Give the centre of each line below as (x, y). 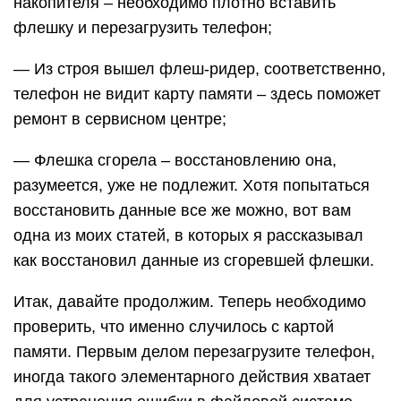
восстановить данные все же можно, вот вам (182, 210)
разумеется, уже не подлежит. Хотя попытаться (192, 185)
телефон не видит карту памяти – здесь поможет (197, 94)
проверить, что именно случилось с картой (174, 327)
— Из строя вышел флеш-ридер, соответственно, (200, 69)
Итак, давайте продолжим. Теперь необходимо (190, 302)
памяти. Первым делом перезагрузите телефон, (194, 352)
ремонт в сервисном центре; (120, 119)
